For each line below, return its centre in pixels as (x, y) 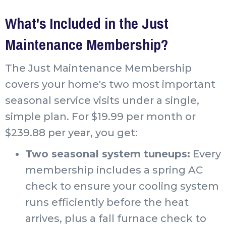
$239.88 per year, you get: (71, 132)
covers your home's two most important (110, 84)
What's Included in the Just (87, 23)
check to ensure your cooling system (122, 186)
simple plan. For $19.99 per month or (100, 116)
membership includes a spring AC (114, 170)
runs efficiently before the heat (107, 202)
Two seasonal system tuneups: (108, 154)
